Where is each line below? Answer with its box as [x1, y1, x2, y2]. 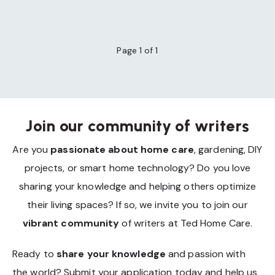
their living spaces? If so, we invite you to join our [27, 198, 248, 211]
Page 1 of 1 [117, 45, 158, 56]
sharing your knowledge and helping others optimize [18, 180, 256, 193]
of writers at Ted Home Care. [119, 217, 253, 230]
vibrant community [22, 217, 120, 230]
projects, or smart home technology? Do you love [24, 161, 251, 174]
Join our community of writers [25, 116, 250, 136]
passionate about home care [50, 143, 194, 156]
